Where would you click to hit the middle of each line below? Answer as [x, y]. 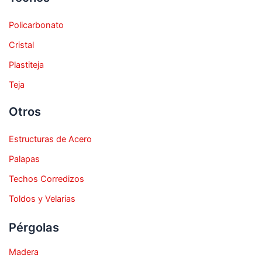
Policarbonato [36, 25]
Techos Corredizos [46, 179]
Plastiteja [26, 65]
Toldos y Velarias [42, 199]
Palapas [24, 159]
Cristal [21, 45]
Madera [24, 252]
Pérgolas [34, 227]
